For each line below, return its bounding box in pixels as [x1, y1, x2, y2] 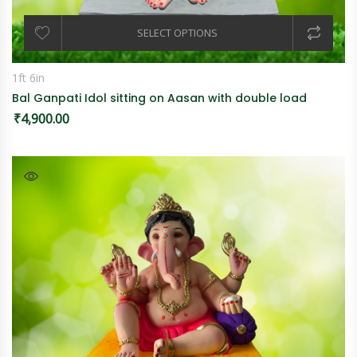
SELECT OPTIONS [136, 25, 218, 40]
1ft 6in [12, 69, 45, 85]
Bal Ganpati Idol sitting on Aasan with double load [12, 89, 307, 106]
